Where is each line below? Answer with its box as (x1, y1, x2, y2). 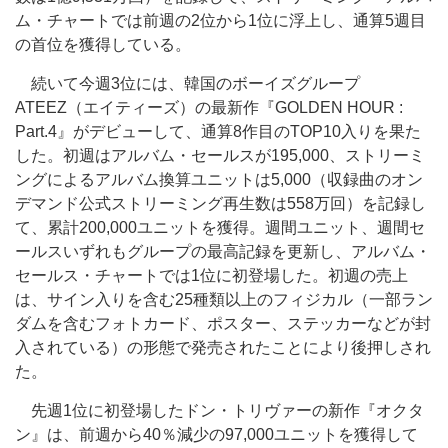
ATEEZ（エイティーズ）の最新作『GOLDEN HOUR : (15, 99, 403, 116)
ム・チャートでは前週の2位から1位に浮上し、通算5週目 (15, 12, 426, 29)
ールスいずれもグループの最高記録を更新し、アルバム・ (15, 243, 431, 260)
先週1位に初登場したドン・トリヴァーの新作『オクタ (15, 402, 424, 419)
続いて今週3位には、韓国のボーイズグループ (15, 75, 360, 92)
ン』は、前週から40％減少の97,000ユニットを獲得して (15, 426, 418, 443)
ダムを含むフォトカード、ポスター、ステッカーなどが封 (15, 315, 431, 332)
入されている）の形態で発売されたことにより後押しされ (15, 339, 431, 356)
